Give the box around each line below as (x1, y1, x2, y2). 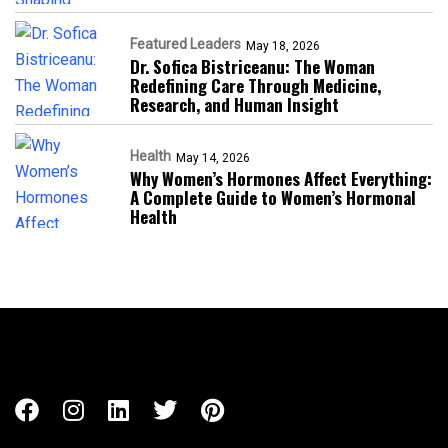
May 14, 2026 (176, 151, 250, 166)
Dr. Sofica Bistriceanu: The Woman (130, 54, 375, 80)
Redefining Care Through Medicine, (130, 73, 381, 99)
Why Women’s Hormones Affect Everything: (130, 166, 432, 192)
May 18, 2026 (246, 39, 320, 54)
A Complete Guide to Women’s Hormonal (130, 185, 416, 211)
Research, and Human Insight (130, 92, 339, 118)
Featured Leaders (130, 36, 241, 53)
